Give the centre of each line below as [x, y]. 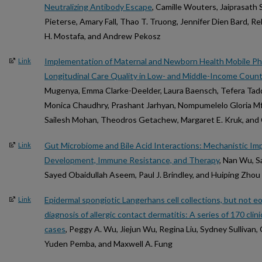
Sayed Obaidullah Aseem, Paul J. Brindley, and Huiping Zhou [152, 174]
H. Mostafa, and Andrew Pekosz [102, 36]
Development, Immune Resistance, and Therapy [132, 160]
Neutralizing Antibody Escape [98, 6]
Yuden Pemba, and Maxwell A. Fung [108, 244]
